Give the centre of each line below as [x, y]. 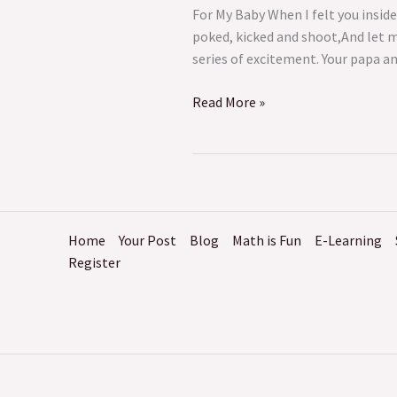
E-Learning [348, 240]
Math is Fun [267, 240]
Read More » [229, 101]
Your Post [148, 240]
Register [94, 262]
